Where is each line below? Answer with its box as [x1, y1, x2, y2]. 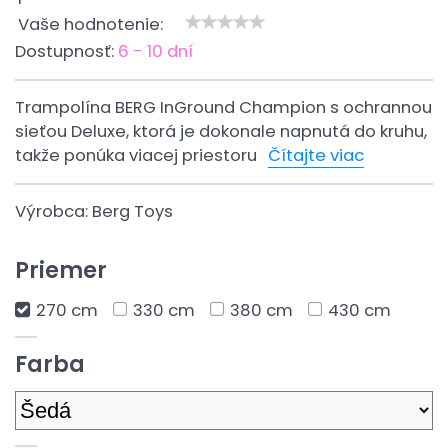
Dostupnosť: [15, 40, 118, 63]
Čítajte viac [268, 144, 364, 167]
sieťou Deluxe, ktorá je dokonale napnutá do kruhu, [15, 120, 427, 143]
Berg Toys [92, 200, 173, 223]
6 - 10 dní [118, 40, 193, 63]
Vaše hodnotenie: [18, 13, 163, 36]
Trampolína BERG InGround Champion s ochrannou [15, 96, 432, 119]
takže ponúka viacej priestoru [15, 144, 261, 167]
